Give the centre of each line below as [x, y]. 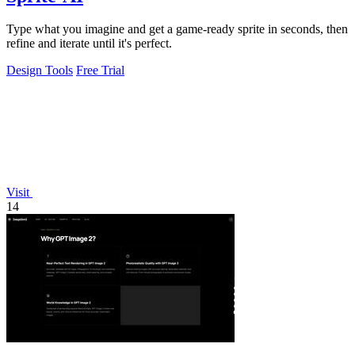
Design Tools [40, 71]
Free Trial [100, 71]
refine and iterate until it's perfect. [89, 44]
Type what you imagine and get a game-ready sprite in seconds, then [177, 29]
